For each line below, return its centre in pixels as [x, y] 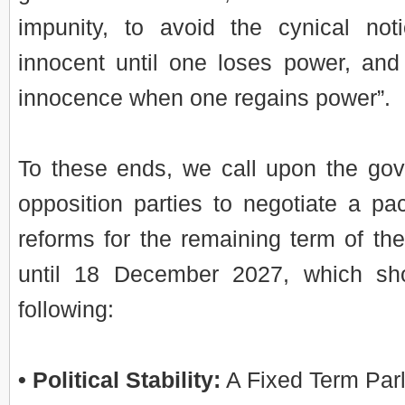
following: [66, 310]
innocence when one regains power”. [204, 98]
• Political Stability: [119, 380]
